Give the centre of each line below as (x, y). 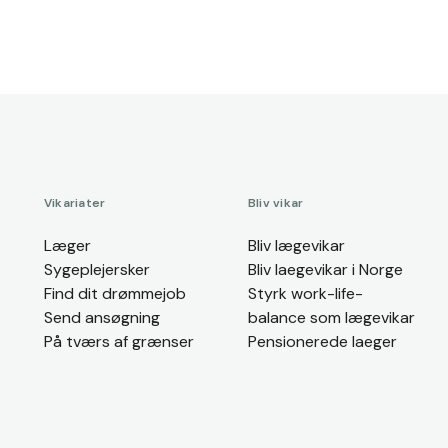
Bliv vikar (276, 203)
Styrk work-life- (305, 293)
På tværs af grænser (119, 341)
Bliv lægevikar (296, 245)
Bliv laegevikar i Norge (325, 269)
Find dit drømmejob (115, 293)
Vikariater (75, 203)
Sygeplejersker (97, 269)
